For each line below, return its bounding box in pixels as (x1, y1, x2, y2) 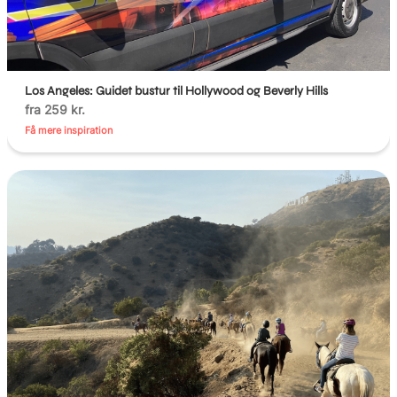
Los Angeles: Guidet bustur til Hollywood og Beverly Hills (25, 83, 329, 99)
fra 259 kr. (25, 102, 86, 118)
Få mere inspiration (25, 124, 113, 137)
